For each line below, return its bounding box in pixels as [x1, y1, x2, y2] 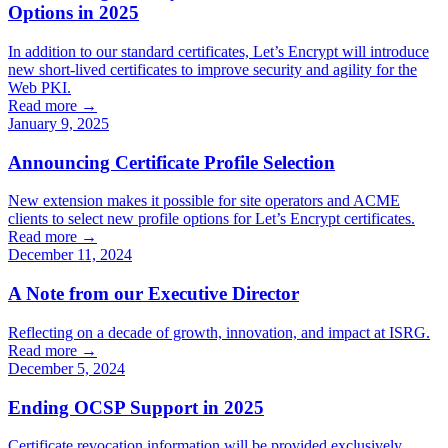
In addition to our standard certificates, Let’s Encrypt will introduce [8, 42, 429, 60]
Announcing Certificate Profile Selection [8, 151, 335, 173]
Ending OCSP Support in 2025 [8, 396, 264, 418]
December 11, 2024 [8, 246, 132, 264]
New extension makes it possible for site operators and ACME [8, 192, 400, 210]
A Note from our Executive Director [8, 283, 299, 305]
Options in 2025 [8, 2, 139, 24]
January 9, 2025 [8, 114, 109, 132]
